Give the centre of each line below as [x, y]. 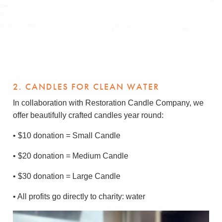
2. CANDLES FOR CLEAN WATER [86, 86]
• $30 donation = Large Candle [67, 176]
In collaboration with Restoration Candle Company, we [108, 103]
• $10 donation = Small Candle [67, 136]
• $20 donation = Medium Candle [71, 156]
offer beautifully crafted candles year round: [88, 115]
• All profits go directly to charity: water [79, 196]
